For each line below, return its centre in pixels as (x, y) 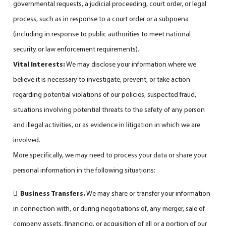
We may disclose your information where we (131, 64)
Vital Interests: (39, 64)
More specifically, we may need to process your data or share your (110, 155)
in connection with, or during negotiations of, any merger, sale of (109, 208)
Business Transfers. (53, 193)
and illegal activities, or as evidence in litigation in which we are (107, 124)
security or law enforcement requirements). (76, 49)
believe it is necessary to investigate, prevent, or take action (102, 79)
